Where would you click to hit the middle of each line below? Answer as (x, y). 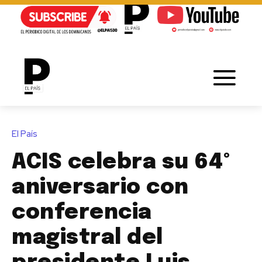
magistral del (87, 238)
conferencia (82, 213)
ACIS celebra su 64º (122, 162)
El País (25, 134)
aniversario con (100, 187)
